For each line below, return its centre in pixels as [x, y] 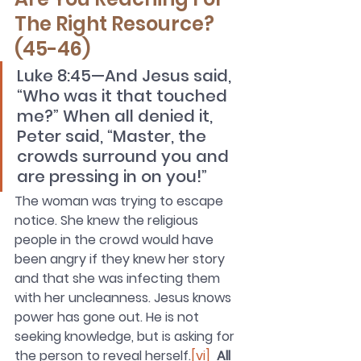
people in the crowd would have [116, 240]
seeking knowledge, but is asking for [126, 337]
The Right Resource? [118, 24]
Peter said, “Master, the [114, 137]
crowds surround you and [125, 157]
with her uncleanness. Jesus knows [124, 298]
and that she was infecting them [119, 279]
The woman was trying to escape [120, 201]
